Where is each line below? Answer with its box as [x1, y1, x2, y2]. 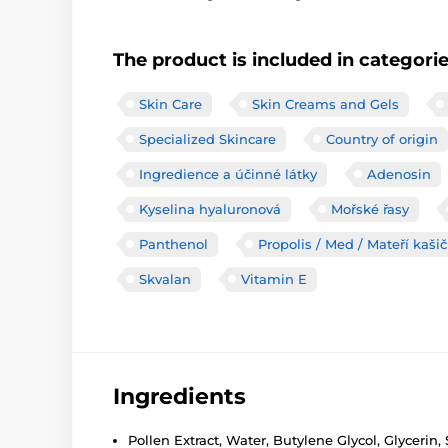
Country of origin [326, 130, 438, 147]
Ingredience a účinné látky [139, 165, 317, 182]
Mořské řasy [331, 200, 409, 217]
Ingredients [113, 382, 246, 410]
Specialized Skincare [139, 130, 276, 147]
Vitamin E [241, 270, 307, 287]
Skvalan [139, 270, 191, 287]
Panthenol [139, 235, 208, 252]
